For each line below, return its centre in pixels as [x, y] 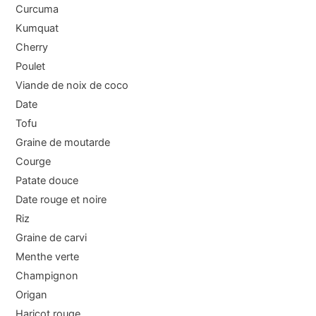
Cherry [32, 47]
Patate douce [47, 180]
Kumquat [37, 28]
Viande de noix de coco [72, 85]
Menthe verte [48, 256]
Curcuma [37, 9]
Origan [32, 294]
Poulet [31, 66]
